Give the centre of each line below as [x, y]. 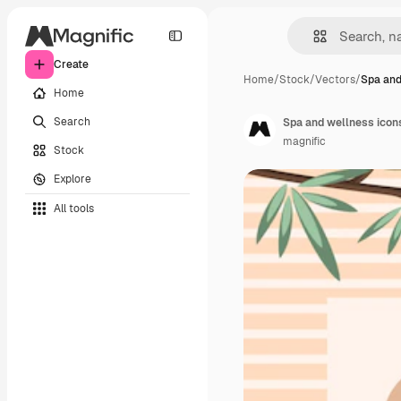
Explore [73, 179]
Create [71, 64]
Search [72, 121]
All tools [74, 208]
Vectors [335, 80]
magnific [304, 141]
